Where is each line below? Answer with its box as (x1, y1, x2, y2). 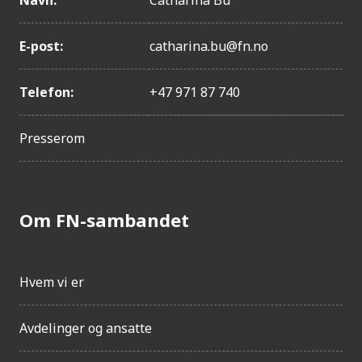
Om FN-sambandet (19, 208, 189, 233)
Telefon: (19, 83, 74, 102)
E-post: (19, 37, 63, 56)
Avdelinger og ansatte (19, 319, 152, 338)
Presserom (19, 129, 85, 148)
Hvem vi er (19, 273, 84, 292)
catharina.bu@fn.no (149, 37, 268, 56)
